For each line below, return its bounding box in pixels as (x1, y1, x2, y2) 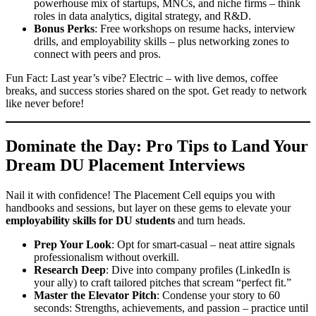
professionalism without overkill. (34, 251, 179, 264)
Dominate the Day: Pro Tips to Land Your (6, 137, 308, 156)
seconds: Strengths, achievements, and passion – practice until (34, 302, 308, 315)
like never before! (6, 97, 84, 110)
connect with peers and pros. (34, 48, 161, 61)
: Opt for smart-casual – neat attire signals (111, 238, 295, 251)
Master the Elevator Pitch (34, 289, 157, 302)
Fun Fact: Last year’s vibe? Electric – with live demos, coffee (6, 72, 278, 85)
